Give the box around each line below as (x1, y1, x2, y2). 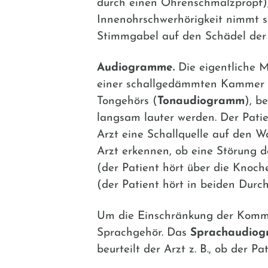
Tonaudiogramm (157, 95, 245, 107)
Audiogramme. (97, 62, 175, 74)
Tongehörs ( (97, 95, 157, 107)
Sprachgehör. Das (97, 227, 190, 239)
